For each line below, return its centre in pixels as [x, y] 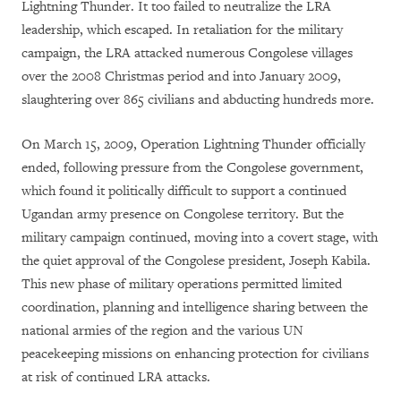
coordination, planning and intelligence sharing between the [195, 307]
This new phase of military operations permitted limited [182, 284]
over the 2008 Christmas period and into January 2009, [181, 76]
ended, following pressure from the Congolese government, [192, 167]
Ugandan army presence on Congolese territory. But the [183, 214]
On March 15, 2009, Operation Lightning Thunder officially [193, 144]
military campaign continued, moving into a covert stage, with [200, 237]
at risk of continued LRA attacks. [116, 377]
